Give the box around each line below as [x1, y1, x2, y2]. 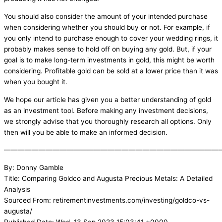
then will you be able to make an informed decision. [4, 128, 167, 136]
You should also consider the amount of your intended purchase [4, 12, 208, 20]
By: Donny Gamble [4, 163, 63, 171]
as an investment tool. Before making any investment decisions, [4, 106, 208, 114]
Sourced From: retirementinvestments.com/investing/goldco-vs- [4, 196, 210, 204]
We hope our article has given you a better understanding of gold [4, 95, 211, 104]
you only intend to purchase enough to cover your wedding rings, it [4, 34, 218, 42]
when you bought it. [4, 77, 67, 86]
